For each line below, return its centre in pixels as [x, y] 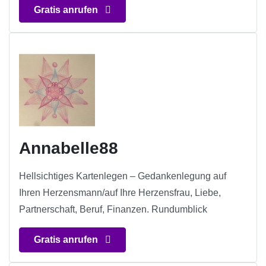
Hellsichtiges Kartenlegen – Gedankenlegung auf [123, 176]
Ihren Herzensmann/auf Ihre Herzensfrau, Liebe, [120, 193]
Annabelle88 [69, 148]
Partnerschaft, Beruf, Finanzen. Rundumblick [113, 210]
